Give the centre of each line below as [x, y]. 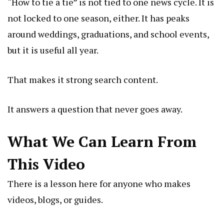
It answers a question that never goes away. [95, 109]
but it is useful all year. [53, 50]
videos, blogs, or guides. [55, 199]
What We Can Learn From [102, 141]
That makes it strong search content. [83, 79]
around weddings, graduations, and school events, [108, 34]
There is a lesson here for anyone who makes [99, 183]
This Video [46, 164]
